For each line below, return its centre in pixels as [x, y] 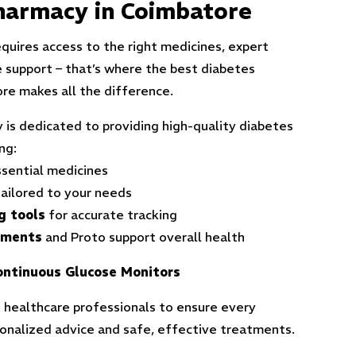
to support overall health [168, 237]
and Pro [68, 237]
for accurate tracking [111, 215]
